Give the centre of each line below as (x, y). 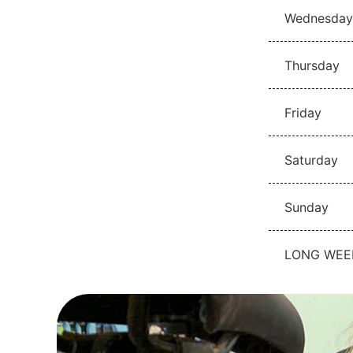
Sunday (307, 207)
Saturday (311, 160)
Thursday (312, 65)
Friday (303, 112)
